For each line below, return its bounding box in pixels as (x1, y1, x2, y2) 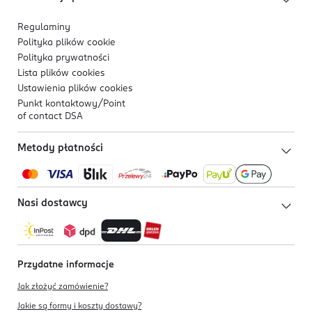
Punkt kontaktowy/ (17, 100, 103, 109)
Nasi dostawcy (17, 198, 88, 209)
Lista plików (17, 69, 72, 78)
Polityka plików (17, 38, 87, 47)
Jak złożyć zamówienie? (17, 283, 108, 292)
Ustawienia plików (17, 84, 100, 93)
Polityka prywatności (17, 54, 109, 63)
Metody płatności (17, 143, 103, 153)
